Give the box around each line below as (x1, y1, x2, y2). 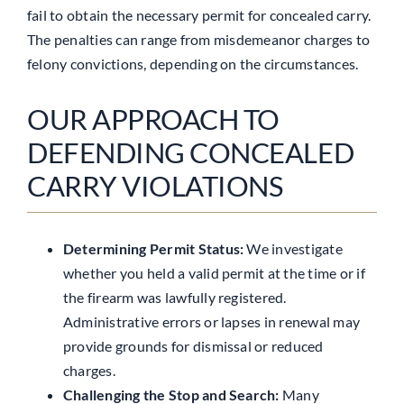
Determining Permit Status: (62, 239, 244, 257)
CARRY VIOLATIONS (26, 168, 283, 203)
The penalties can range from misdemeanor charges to (26, 30, 371, 48)
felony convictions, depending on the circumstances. (26, 54, 359, 72)
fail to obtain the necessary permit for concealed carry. (26, 5, 372, 23)
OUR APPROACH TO (26, 101, 280, 136)
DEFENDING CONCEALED (26, 134, 354, 170)
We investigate (243, 239, 343, 257)
